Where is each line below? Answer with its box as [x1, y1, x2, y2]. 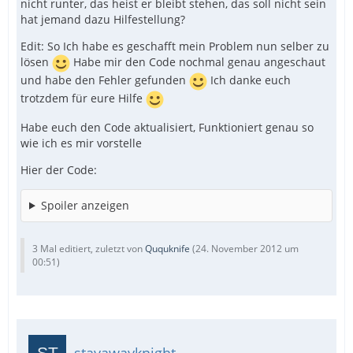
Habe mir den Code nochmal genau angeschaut [70, 54, 325, 69]
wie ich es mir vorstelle [20, 135, 142, 150]
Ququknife [145, 241, 190, 255]
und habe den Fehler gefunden [20, 72, 189, 87]
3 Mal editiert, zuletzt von [32, 241, 145, 255]
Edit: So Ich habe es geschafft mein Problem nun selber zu [20, 38, 329, 54]
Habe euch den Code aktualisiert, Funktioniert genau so [20, 119, 314, 135]
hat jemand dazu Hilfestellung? [20, 11, 185, 27]
